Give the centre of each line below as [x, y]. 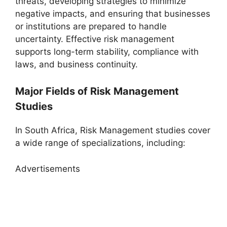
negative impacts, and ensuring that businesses [113, 13]
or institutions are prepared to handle [91, 26]
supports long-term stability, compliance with [107, 51]
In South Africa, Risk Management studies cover [113, 130]
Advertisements [48, 168]
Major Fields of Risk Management [97, 91]
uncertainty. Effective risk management [95, 39]
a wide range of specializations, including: [100, 143]
